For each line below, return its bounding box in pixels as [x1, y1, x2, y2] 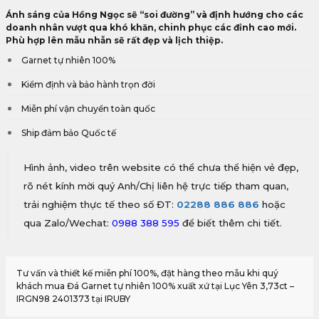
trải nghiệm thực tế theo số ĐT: [23, 199, 177, 210]
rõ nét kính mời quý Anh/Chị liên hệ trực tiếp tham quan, [23, 180, 288, 192]
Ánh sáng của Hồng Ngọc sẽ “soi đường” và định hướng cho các [6, 9, 303, 20]
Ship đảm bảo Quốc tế [21, 127, 116, 138]
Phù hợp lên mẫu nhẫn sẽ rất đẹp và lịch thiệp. [6, 35, 223, 46]
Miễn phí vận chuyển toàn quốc [21, 103, 155, 114]
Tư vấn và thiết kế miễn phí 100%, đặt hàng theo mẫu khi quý [16, 268, 278, 278]
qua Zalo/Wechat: [23, 217, 112, 229]
